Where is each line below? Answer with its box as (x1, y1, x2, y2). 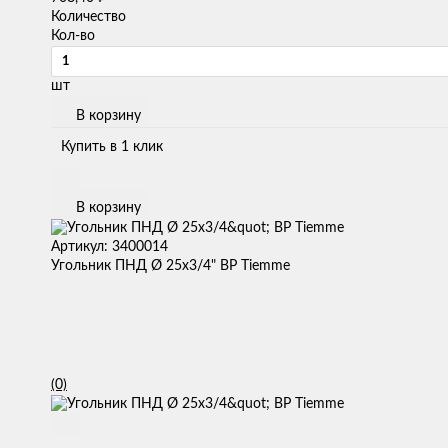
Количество (51, 10, 126, 24)
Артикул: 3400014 (51, 240, 168, 254)
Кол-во (51, 29, 95, 43)
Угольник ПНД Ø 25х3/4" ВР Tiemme (51, 259, 290, 273)
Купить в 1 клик (61, 140, 163, 154)
